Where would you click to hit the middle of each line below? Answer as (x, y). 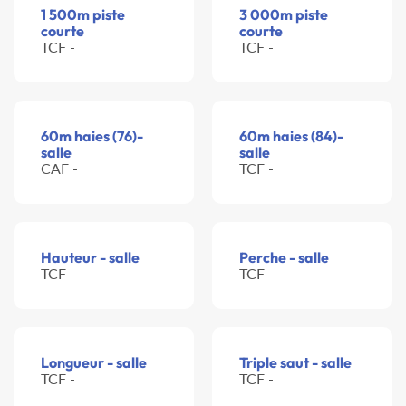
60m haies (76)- (92, 136)
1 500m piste (83, 15)
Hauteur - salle (90, 258)
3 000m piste (284, 15)
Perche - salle (284, 258)
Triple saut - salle (295, 363)
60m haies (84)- (291, 136)
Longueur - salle (94, 363)
